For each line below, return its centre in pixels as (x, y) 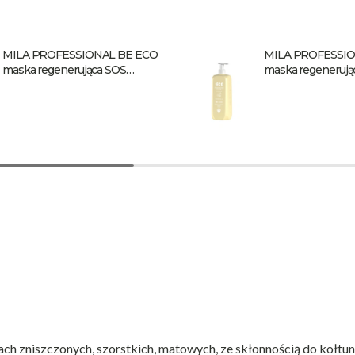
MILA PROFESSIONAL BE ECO (80, 54)
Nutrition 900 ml (305, 84)
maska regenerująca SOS (64, 69)
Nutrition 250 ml (43, 84)
